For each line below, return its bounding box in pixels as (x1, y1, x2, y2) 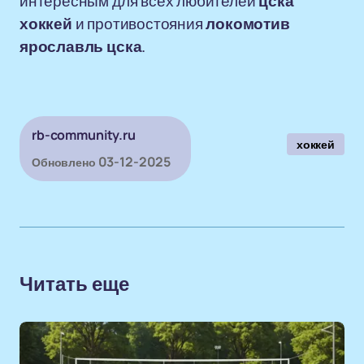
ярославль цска (19, 36, 142, 57)
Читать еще (19, 274, 129, 295)
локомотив (206, 13, 290, 34)
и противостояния (71, 13, 206, 34)
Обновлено (32, 154, 96, 170)
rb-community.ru (32, 126, 136, 144)
